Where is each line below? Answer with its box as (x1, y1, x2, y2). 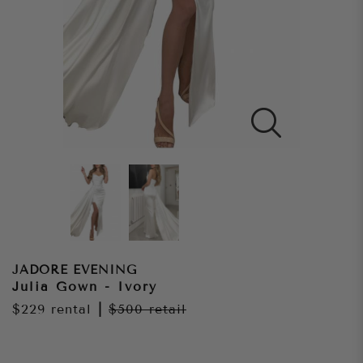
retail (149, 301, 186, 318)
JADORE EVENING (12, 263, 137, 278)
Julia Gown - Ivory (12, 279, 157, 295)
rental (45, 301, 92, 318)
